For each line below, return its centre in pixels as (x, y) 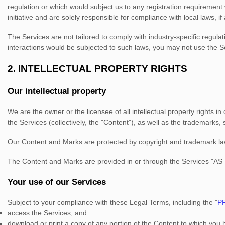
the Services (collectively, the (54, 122)
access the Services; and (47, 213)
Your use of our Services (57, 182)
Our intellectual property (57, 91)
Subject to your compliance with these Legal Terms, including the (111, 202)
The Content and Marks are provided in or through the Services (109, 161)
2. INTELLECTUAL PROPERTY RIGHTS (97, 69)
